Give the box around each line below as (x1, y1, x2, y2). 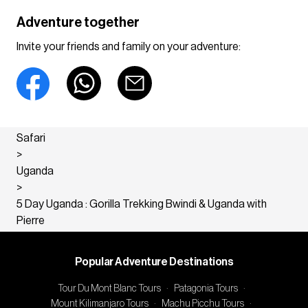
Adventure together (16, 15, 140, 30)
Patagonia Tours (173, 283, 238, 294)
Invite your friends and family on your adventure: (16, 41, 241, 52)
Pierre (16, 214, 45, 226)
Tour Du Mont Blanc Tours (57, 283, 161, 294)
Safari (16, 132, 45, 144)
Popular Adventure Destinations (74, 256, 234, 267)
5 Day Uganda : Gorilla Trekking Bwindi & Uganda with (16, 198, 267, 210)
